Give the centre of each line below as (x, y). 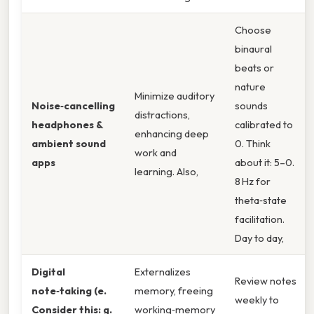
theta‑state (261, 200)
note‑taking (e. (69, 290)
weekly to (257, 299)
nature (250, 86)
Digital (48, 271)
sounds (251, 105)
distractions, (162, 114)
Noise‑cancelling (73, 105)
